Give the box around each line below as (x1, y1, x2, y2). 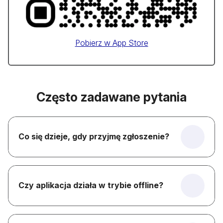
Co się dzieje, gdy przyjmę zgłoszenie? (18, 131, 169, 142)
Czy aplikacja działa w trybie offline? (18, 180, 163, 191)
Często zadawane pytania (36, 89, 187, 105)
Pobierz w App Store (75, 37, 148, 48)
